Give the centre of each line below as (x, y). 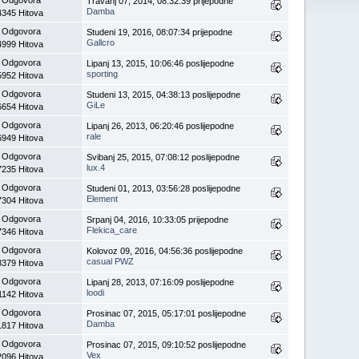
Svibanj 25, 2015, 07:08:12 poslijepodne (163, 157)
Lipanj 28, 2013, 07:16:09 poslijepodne (161, 282)
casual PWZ (111, 261)
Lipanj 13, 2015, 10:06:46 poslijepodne (161, 63)
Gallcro (101, 42)
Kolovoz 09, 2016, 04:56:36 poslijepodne (165, 250)
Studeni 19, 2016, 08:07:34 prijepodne (160, 32)
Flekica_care (112, 230)
